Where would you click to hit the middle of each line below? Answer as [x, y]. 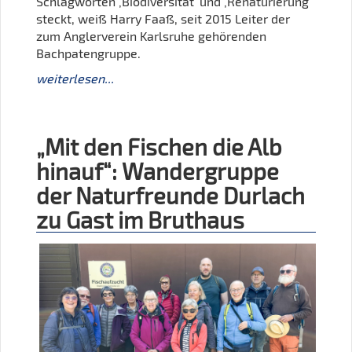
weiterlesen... [75, 79]
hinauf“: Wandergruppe [158, 171]
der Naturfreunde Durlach [170, 196]
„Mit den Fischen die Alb [159, 147]
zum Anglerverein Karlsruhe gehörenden [151, 36]
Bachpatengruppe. [88, 53]
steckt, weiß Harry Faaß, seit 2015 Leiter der [163, 19]
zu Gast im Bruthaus [140, 220]
